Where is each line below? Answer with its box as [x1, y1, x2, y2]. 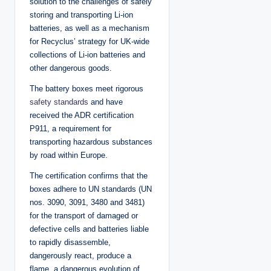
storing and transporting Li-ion [30, 10, 133, 19]
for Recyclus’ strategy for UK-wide [30, 36, 149, 46]
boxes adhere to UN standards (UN [30, 184, 152, 194]
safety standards [30, 97, 88, 106]
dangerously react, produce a [30, 250, 131, 260]
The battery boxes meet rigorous [30, 83, 143, 93]
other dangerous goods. [30, 63, 112, 73]
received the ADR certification [30, 110, 134, 120]
